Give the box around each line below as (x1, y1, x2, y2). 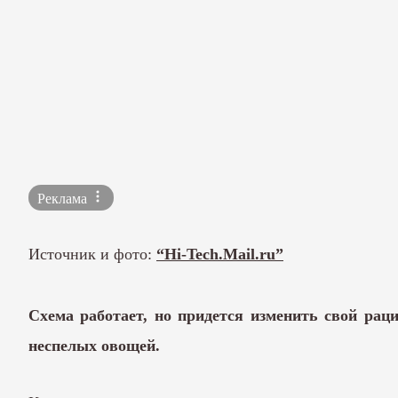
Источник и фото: (28, 245, 156, 264)
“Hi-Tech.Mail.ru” (156, 245, 283, 264)
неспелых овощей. (28, 336, 160, 354)
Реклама (37, 191, 91, 207)
